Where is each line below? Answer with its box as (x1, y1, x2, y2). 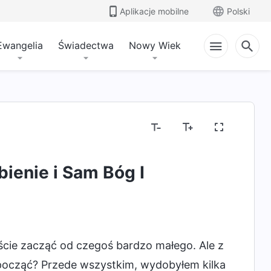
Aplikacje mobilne (120, 5, 189, 16)
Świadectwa (58, 39, 114, 51)
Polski (227, 5, 250, 16)
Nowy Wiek (129, 39, 181, 51)
